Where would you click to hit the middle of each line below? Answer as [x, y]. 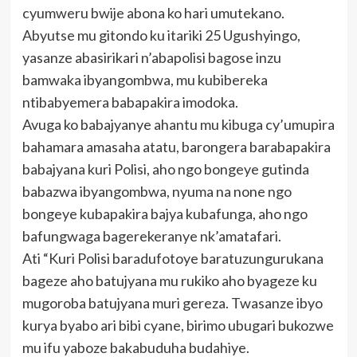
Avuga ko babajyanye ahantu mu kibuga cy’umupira [178, 125]
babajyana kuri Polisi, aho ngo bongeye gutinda [165, 169]
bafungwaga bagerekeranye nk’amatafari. [151, 236]
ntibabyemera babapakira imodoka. [130, 102]
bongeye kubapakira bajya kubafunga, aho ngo [165, 214]
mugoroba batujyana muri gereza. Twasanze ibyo [172, 303]
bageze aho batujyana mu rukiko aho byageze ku [169, 281]
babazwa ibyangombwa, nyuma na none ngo [157, 192]
